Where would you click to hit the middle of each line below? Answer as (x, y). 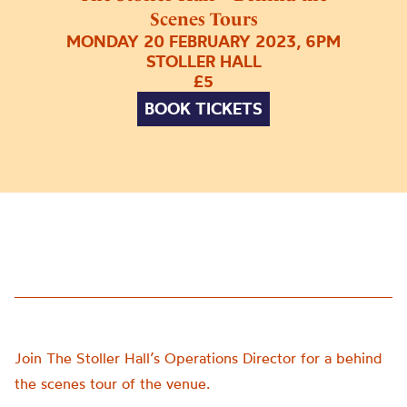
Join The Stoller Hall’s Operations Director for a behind (199, 358)
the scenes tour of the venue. (112, 383)
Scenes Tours (203, 19)
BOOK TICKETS (203, 108)
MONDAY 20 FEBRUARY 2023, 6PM (203, 41)
